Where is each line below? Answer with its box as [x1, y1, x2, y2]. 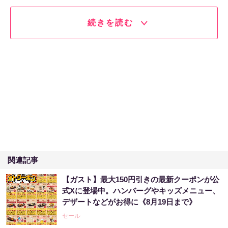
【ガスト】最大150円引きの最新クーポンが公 [62, 175, 219, 184]
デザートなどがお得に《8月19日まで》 [62, 197, 196, 207]
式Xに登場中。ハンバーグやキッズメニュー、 [62, 186, 220, 195]
